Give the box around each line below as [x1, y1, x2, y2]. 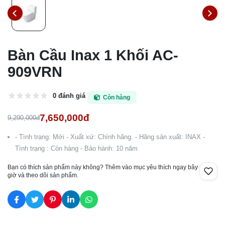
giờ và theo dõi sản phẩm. [8, 172, 78, 179]
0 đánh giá [53, 91, 85, 99]
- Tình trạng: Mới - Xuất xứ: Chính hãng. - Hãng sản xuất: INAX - [15, 133, 205, 141]
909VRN [8, 64, 62, 80]
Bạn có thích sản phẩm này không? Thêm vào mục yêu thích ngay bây [8, 164, 198, 171]
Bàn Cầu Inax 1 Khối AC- [8, 47, 178, 64]
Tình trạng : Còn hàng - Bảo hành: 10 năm [15, 145, 138, 153]
